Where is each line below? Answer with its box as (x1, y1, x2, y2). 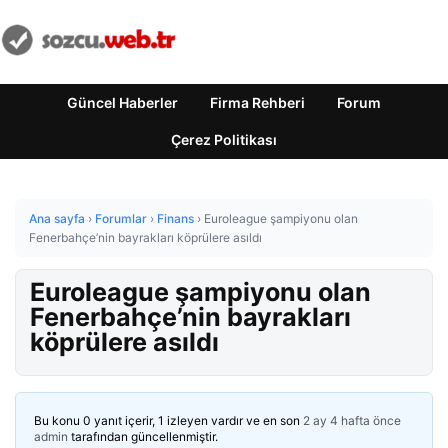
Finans (157, 211, 194, 226)
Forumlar (95, 211, 147, 226)
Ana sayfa (29, 211, 85, 226)
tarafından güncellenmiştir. (68, 429, 218, 444)
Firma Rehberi (210, 94, 305, 111)
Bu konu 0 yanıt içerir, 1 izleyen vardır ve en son (34, 413, 303, 428)
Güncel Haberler (67, 94, 178, 111)
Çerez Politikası (171, 131, 277, 148)
